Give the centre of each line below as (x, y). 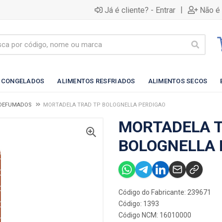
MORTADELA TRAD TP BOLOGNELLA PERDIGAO (104, 105)
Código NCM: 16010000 (155, 215)
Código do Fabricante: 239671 (165, 192)
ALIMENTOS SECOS (178, 81)
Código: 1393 (139, 204)
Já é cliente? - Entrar (140, 10)
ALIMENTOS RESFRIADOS (96, 81)
